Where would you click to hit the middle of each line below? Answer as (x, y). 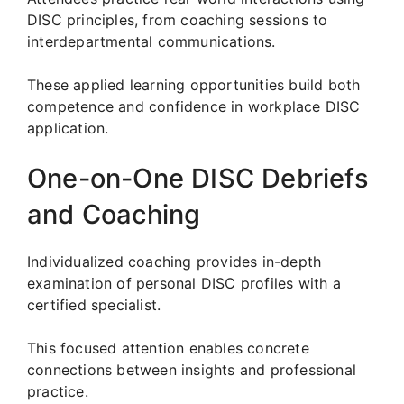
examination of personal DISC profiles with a (184, 283)
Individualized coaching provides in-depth (174, 261)
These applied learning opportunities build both (194, 84)
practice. (58, 391)
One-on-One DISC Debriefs (198, 178)
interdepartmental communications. (151, 41)
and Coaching (114, 214)
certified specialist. (94, 304)
